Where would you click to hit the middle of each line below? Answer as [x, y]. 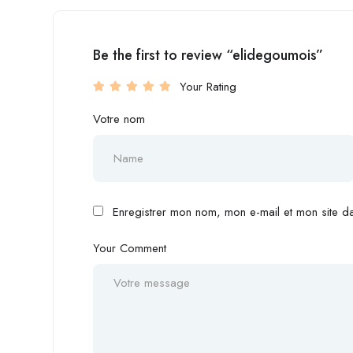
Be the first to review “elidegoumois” [208, 55]
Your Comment [130, 248]
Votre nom [119, 119]
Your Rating [208, 86]
